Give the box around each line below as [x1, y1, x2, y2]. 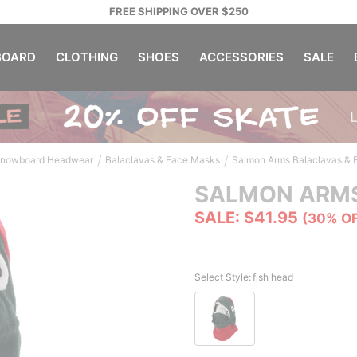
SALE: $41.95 [194, 207, 298, 227]
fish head [253, 270, 293, 283]
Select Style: [194, 270, 251, 283]
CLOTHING [55, 49, 118, 65]
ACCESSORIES [198, 49, 284, 65]
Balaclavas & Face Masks [105, 153, 220, 166]
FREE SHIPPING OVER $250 [108, 5, 249, 18]
